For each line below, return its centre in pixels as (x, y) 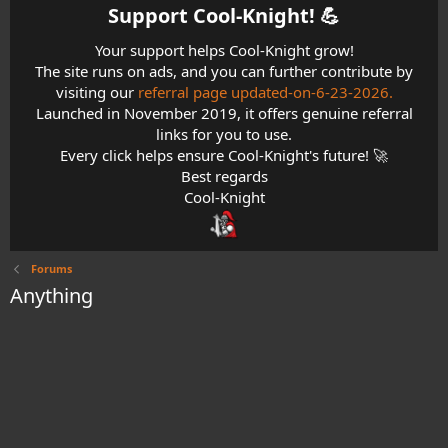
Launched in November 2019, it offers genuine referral (224, 112)
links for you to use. (224, 133)
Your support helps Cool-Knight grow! (224, 49)
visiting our (96, 91)
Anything (51, 295)
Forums (51, 268)
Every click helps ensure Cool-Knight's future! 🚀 (224, 154)
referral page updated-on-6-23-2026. (265, 91)
